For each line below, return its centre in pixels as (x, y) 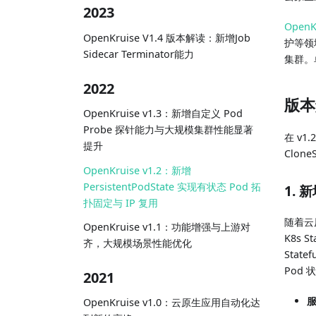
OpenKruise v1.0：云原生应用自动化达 (172, 303)
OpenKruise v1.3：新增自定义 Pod (163, 114)
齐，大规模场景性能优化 (138, 243)
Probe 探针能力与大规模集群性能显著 (168, 130)
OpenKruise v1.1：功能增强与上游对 (167, 226)
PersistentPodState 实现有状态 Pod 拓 (172, 186)
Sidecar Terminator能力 (139, 54)
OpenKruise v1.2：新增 (137, 170)
